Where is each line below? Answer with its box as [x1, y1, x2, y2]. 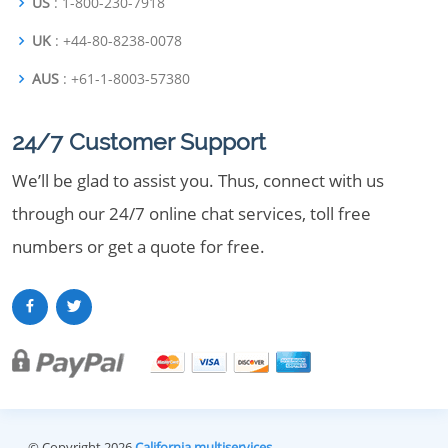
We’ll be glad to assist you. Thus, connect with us [12, 169, 384, 192]
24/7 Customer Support [12, 128, 266, 155]
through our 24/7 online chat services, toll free [12, 202, 371, 225]
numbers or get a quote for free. [12, 235, 265, 258]
